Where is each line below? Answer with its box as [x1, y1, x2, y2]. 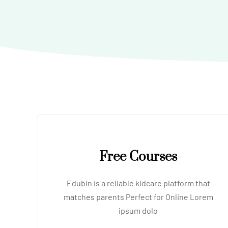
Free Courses [99, 149, 178, 165]
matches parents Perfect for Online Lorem [63, 192, 213, 202]
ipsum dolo [119, 206, 158, 215]
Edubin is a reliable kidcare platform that [66, 178, 210, 188]
